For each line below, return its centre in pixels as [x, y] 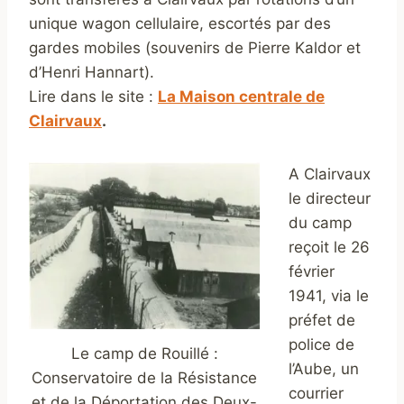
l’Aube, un [324, 369]
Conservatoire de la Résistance [144, 378]
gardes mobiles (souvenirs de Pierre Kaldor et [195, 48]
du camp [320, 223]
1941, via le [329, 296]
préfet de [322, 321]
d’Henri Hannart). [92, 73]
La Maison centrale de [241, 97]
